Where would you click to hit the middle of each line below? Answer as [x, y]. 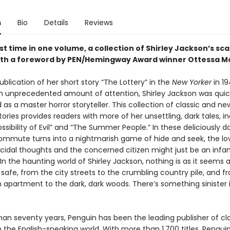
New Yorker [191, 82]
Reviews [99, 23]
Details [56, 23]
